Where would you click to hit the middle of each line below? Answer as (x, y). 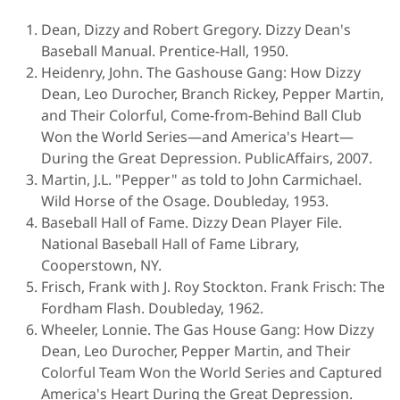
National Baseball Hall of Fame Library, (170, 243)
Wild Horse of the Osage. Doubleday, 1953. (185, 200)
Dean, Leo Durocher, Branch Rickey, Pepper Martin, (212, 93)
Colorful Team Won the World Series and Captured (212, 372)
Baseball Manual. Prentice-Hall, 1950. (165, 50)
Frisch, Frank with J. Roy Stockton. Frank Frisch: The (213, 286)
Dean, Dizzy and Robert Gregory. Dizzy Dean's (196, 29)
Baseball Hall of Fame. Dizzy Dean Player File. (192, 222)
